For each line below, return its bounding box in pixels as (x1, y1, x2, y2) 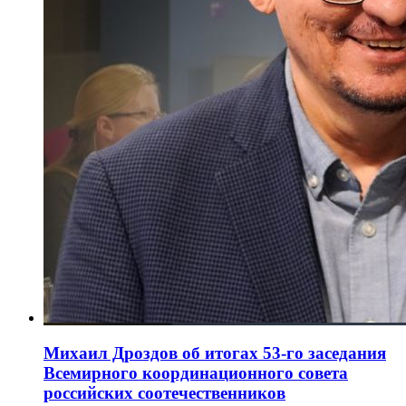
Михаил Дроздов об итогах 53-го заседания (43, 343, 386, 362)
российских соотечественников (43, 382, 285, 402)
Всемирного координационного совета (43, 362, 348, 382)
